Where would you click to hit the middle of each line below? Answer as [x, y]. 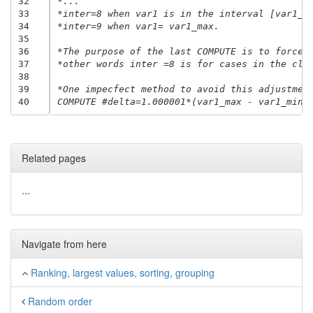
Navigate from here [64, 244]
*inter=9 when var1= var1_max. [138, 26]
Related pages [54, 158]
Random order [60, 301]
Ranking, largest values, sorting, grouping [123, 272]
